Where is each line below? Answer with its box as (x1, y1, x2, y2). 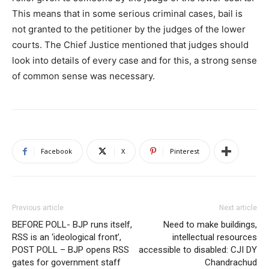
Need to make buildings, (163, 219, 257, 230)
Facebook (41, 147, 72, 156)
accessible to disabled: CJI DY (139, 244, 257, 255)
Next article (219, 204, 257, 212)
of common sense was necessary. (12, 70, 155, 82)
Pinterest (170, 147, 199, 156)
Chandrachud (205, 257, 257, 268)
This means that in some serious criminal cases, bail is (12, 8, 243, 19)
